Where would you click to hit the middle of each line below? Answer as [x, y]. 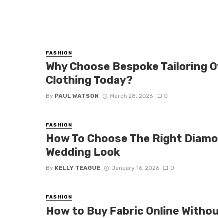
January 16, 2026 [135, 168]
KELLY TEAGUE [78, 168]
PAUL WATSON [77, 96]
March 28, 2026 [131, 96]
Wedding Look [83, 152]
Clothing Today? [90, 80]
